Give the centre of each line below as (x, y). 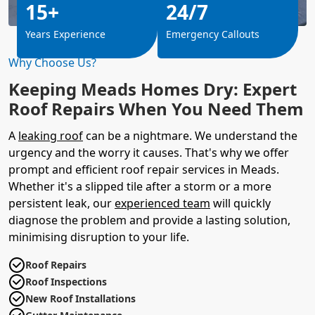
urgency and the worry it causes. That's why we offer (149, 152)
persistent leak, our (62, 203)
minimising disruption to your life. (99, 237)
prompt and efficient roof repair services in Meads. (144, 169)
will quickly (240, 203)
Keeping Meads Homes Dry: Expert (153, 89)
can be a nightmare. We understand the (190, 135)
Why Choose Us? (52, 62)
